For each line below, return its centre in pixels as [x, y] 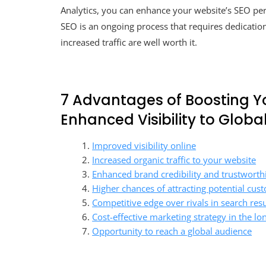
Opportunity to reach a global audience [172, 231]
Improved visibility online [144, 145]
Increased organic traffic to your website [174, 159]
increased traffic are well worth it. [129, 42]
